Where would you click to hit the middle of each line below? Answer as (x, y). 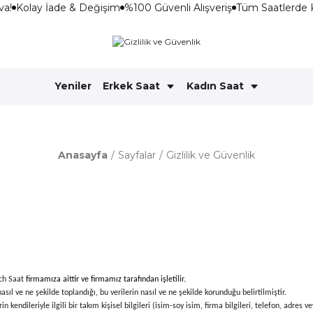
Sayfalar (137, 155)
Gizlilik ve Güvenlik (211, 155)
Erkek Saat (131, 86)
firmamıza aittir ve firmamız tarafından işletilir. (106, 279)
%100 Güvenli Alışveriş (174, 8)
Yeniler (73, 86)
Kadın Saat (215, 86)
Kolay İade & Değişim (64, 8)
